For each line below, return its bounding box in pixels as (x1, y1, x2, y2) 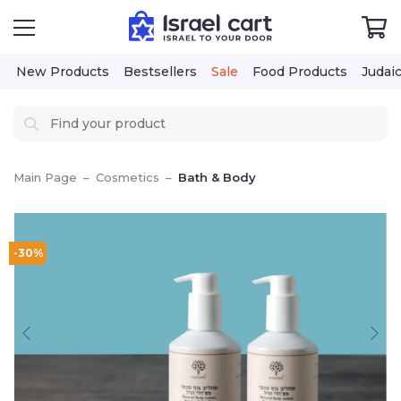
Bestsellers (124, 64, 197, 80)
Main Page (13, 170, 77, 184)
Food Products (252, 64, 347, 80)
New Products (16, 64, 109, 80)
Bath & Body (178, 170, 256, 184)
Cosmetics (96, 170, 159, 184)
